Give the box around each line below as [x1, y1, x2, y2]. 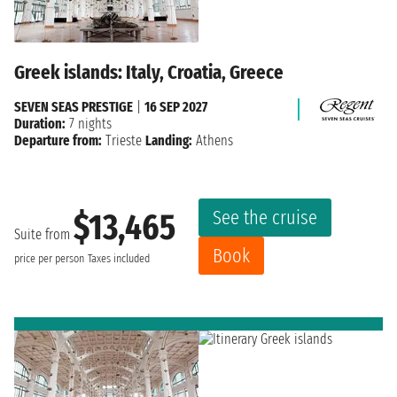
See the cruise [213, 205, 317, 230]
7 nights [66, 114, 112, 132]
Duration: [14, 114, 66, 132]
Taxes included [88, 252, 150, 267]
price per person [14, 252, 84, 267]
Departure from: [14, 131, 102, 149]
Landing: [145, 131, 192, 149]
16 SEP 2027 [144, 97, 207, 115]
